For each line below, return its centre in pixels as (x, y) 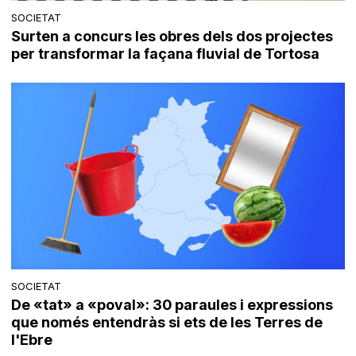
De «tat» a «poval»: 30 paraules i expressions (172, 304)
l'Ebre (32, 339)
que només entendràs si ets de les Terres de (167, 322)
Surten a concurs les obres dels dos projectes (172, 37)
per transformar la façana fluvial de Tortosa (166, 54)
